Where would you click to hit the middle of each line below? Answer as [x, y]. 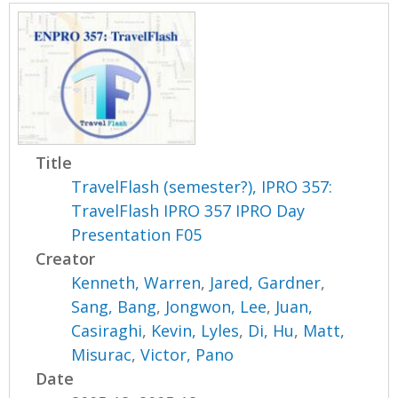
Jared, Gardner [266, 283]
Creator [66, 259]
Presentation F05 [137, 235]
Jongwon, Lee [216, 307]
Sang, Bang [114, 307]
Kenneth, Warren [136, 283]
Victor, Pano [187, 355]
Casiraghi [107, 331]
